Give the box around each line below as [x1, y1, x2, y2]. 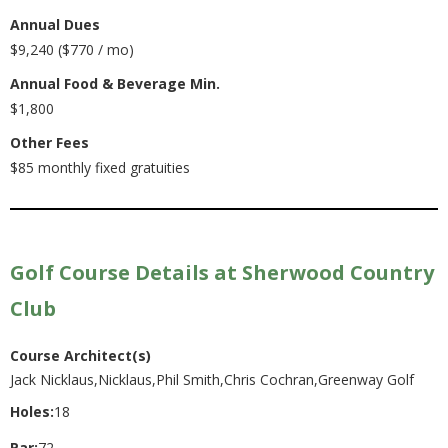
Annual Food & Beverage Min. [10, 73, 220, 93]
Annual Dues [10, 14, 100, 34]
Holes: [10, 401, 54, 421]
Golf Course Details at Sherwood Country [10, 258, 434, 286]
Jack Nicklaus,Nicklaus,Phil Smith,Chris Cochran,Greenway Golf [10, 369, 414, 389]
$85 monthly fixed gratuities [10, 157, 190, 177]
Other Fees [10, 132, 89, 152]
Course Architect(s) [10, 345, 151, 365]
